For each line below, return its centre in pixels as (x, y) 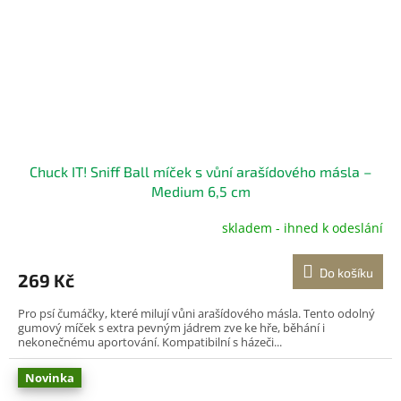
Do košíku (346, 272)
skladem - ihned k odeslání (303, 228)
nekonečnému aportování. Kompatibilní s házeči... (150, 341)
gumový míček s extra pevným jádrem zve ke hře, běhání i (171, 327)
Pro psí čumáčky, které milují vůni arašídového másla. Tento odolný (196, 313)
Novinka (50, 377)
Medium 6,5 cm (200, 191)
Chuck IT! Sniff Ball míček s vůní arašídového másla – (200, 171)
